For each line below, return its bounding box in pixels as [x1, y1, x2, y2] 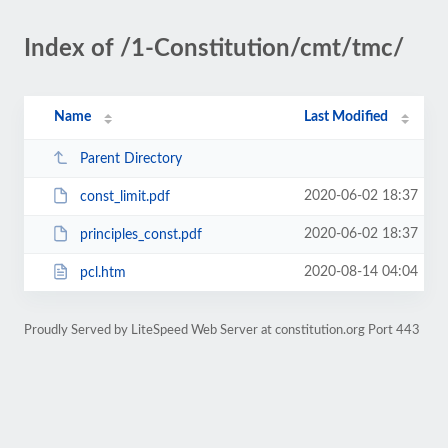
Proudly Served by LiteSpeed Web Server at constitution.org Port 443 [24, 324, 420, 336]
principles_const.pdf [79, 227, 202, 242]
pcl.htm [79, 265, 126, 280]
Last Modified [304, 110, 389, 124]
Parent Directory [79, 151, 182, 166]
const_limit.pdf [79, 189, 170, 204]
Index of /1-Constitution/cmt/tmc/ [24, 37, 404, 61]
